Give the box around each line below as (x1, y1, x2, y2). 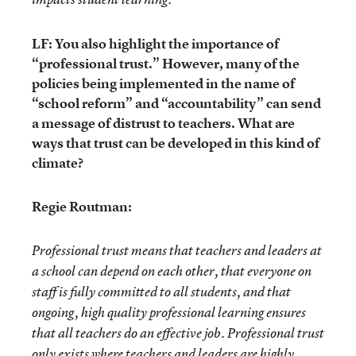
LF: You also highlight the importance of (32, 34, 279, 52)
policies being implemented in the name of (32, 74, 295, 92)
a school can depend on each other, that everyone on (32, 262, 311, 280)
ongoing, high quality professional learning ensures (32, 304, 306, 321)
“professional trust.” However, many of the (32, 54, 300, 72)
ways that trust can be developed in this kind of (32, 133, 319, 152)
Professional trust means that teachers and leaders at (32, 242, 322, 259)
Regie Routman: (32, 197, 132, 215)
